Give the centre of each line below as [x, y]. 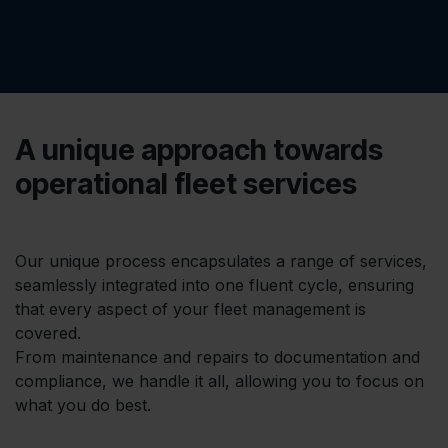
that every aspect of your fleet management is [190, 309]
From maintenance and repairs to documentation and [217, 357]
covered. [50, 333]
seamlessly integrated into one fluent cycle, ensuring [214, 285]
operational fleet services [186, 184]
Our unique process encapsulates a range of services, [221, 261]
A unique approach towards [199, 150]
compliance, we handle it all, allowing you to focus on [219, 381]
